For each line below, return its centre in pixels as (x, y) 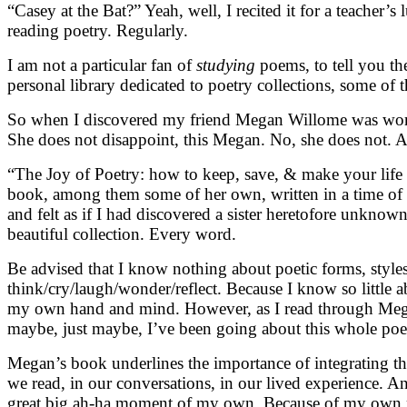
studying (226, 65)
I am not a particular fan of (102, 65)
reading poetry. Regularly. (98, 30)
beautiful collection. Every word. (122, 233)
